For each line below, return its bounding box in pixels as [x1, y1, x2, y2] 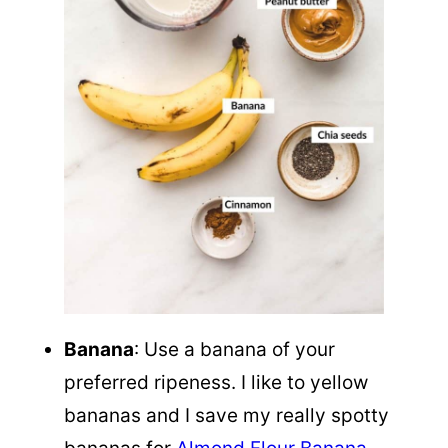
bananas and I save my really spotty [64, 404, 389, 427]
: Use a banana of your [134, 338, 335, 361]
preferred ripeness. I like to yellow [64, 371, 368, 394]
